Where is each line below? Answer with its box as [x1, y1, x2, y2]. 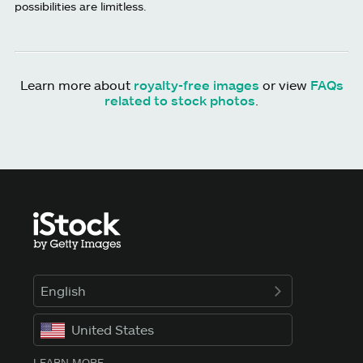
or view [258, 77, 310, 93]
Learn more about [19, 77, 134, 93]
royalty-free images [133, 77, 259, 93]
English [41, 283, 87, 299]
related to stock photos [105, 92, 255, 109]
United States [71, 322, 155, 338]
